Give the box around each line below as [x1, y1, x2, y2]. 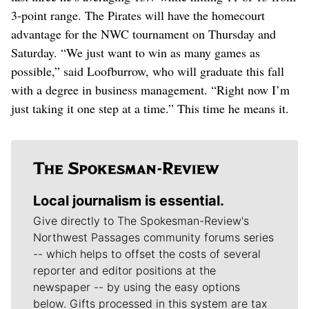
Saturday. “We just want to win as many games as [11, 43, 260, 61]
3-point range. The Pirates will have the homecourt [11, 6, 265, 23]
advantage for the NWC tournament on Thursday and [11, 25, 276, 42]
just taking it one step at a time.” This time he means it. [11, 99, 289, 117]
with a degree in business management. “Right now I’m [11, 81, 290, 98]
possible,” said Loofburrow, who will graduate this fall [11, 62, 284, 79]
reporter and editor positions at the [33, 263, 216, 277]
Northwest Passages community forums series [33, 230, 274, 244]
